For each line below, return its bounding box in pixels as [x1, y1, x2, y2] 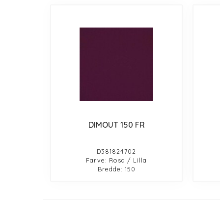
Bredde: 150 [97, 165, 136, 173]
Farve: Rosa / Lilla [86, 156, 147, 164]
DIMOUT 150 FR [88, 119, 145, 130]
